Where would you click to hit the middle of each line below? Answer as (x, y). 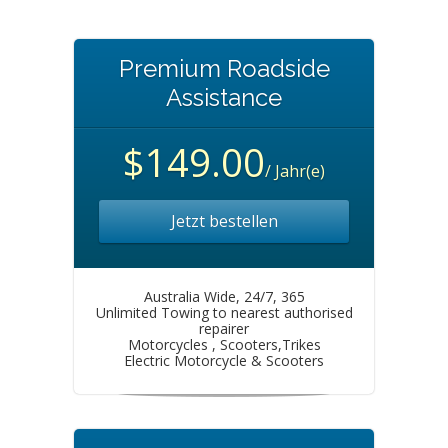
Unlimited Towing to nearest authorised (224, 312)
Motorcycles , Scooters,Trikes (224, 344)
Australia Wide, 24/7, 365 (224, 296)
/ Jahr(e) (295, 171)
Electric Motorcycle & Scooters (224, 360)
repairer (224, 328)
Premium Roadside (224, 68)
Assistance (224, 97)
